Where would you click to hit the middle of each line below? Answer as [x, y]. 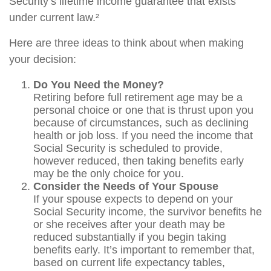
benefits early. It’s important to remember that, [144, 250]
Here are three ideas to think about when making [126, 43]
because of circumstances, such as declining [141, 123]
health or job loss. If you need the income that [143, 135]
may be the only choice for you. [109, 174]
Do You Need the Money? [99, 85]
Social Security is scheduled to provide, [128, 148]
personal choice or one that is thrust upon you [143, 110]
